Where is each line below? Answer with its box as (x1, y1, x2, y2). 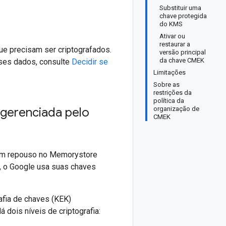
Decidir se (72, 57, 108, 67)
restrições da (153, 89, 192, 96)
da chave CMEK (159, 56, 204, 64)
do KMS (159, 20, 183, 28)
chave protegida (159, 12, 207, 20)
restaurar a (159, 40, 190, 48)
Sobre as (153, 81, 180, 88)
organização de (153, 105, 199, 112)
